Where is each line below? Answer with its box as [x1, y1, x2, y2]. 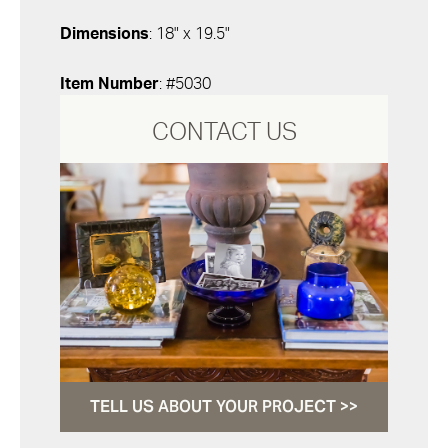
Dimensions [60, 26, 149, 43]
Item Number [60, 76, 159, 93]
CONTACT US [151, 121, 297, 146]
